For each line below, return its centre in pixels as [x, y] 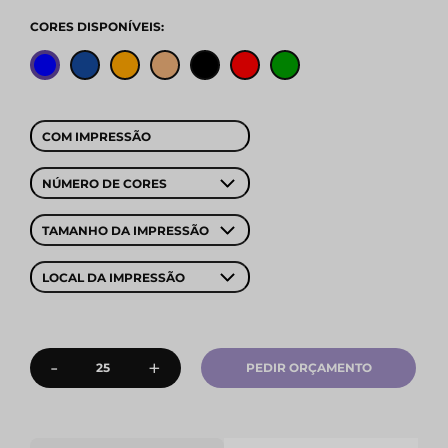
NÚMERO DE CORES [104, 184]
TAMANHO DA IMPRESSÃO [125, 231]
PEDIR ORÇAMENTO [308, 368]
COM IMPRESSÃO [96, 137]
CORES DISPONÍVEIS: [97, 27]
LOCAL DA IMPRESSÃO [113, 278]
